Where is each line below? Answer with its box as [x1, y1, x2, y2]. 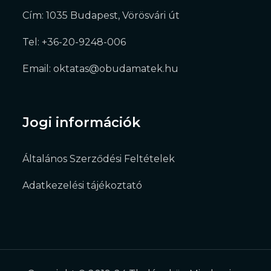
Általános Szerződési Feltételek [22, 152, 175, 165]
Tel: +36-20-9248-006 [22, 36, 126, 48]
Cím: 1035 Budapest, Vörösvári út [22, 9, 180, 21]
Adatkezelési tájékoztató [22, 179, 143, 191]
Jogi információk [22, 114, 141, 131]
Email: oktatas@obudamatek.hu [22, 62, 179, 74]
